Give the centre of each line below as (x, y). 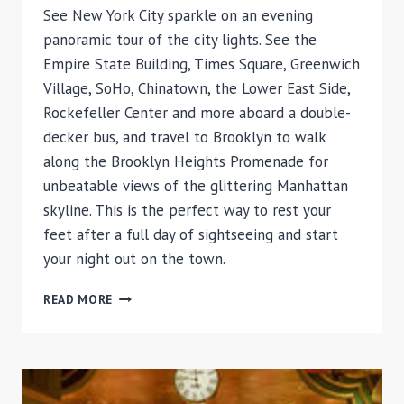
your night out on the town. (134, 259)
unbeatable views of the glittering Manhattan (196, 186)
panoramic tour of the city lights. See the (180, 40)
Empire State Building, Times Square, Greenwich (202, 64)
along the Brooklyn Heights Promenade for (186, 162)
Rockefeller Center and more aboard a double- (197, 113)
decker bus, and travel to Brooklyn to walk (184, 138)
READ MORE (78, 300)
